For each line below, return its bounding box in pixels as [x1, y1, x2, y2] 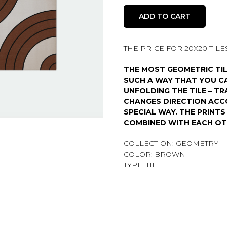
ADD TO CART [139, 11, 191, 21]
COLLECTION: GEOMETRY [124, 138, 218, 148]
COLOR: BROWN [124, 149, 185, 159]
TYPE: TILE [124, 160, 162, 169]
